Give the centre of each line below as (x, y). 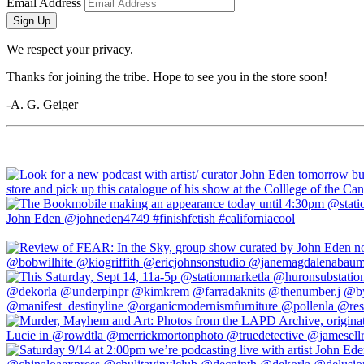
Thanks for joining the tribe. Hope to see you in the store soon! (167, 76)
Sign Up (32, 20)
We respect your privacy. (70, 49)
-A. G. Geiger (42, 104)
